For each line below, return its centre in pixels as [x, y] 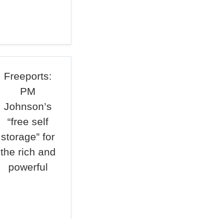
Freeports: [28, 76]
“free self [28, 121]
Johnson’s [28, 106]
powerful [28, 167]
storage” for [28, 137]
